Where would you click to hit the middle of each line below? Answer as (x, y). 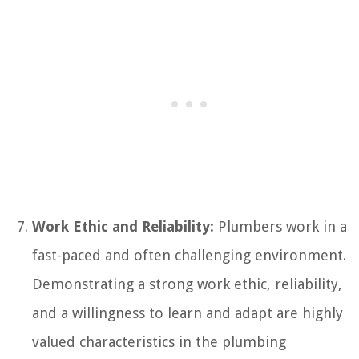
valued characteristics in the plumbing (159, 341)
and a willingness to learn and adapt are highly (188, 313)
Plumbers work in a (280, 226)
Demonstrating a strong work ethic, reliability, (187, 284)
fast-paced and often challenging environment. (189, 255)
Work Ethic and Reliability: (123, 226)
